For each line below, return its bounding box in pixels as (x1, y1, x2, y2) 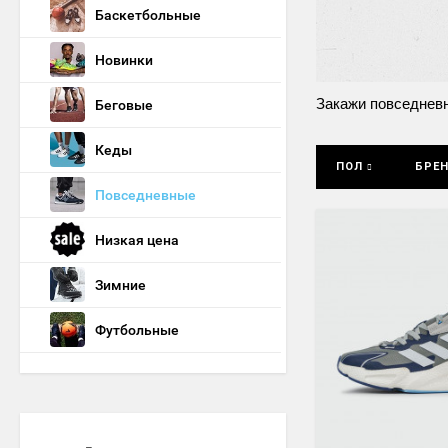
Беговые (95, 97, 153, 113)
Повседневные (95, 187, 196, 203)
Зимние (95, 277, 146, 293)
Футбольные (95, 322, 179, 338)
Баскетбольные (95, 7, 201, 23)
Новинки (95, 52, 153, 68)
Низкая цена (95, 232, 179, 248)
